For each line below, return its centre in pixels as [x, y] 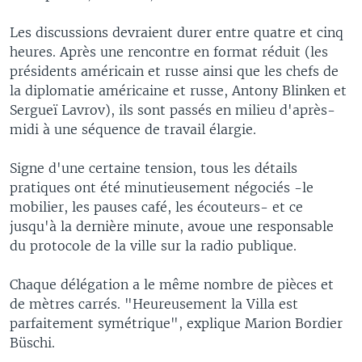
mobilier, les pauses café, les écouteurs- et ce [156, 206]
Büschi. [32, 342]
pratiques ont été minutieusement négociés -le [162, 187]
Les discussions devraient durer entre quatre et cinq [177, 32]
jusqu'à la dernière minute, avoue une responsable [172, 226]
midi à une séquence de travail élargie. [133, 129]
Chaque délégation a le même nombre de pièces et [172, 284]
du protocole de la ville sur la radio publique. [153, 245]
